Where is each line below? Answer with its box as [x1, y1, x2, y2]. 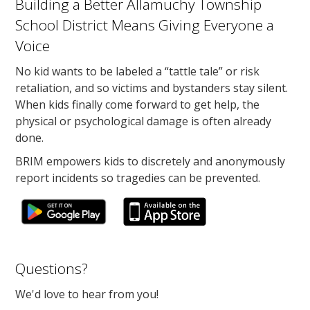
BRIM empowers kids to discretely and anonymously [15, 153, 286, 169]
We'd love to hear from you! [15, 286, 159, 302]
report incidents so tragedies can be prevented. [15, 170, 261, 185]
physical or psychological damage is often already [15, 113, 272, 129]
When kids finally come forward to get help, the [15, 96, 260, 112]
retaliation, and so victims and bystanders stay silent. [15, 80, 289, 95]
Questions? [15, 258, 89, 278]
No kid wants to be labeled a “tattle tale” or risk [15, 63, 260, 79]
